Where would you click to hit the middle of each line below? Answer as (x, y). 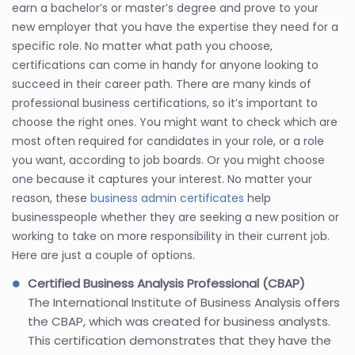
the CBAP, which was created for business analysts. (179, 321)
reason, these (51, 198)
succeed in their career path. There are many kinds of (162, 84)
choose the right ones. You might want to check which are (175, 122)
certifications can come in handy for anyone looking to (165, 65)
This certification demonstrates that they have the (179, 340)
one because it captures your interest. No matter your (162, 179)
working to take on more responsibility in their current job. (171, 236)
